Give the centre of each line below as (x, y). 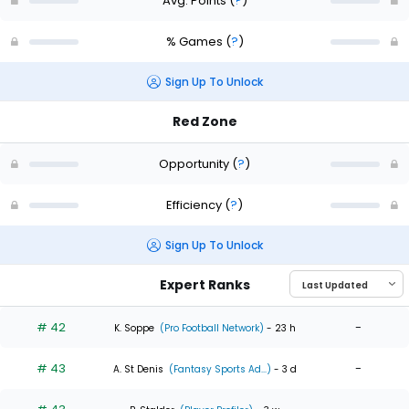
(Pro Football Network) (210, 328)
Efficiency (195, 204)
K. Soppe (134, 328)
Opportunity (195, 163)
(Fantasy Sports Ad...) (218, 369)
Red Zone (204, 122)
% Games (195, 41)
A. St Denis (138, 369)
